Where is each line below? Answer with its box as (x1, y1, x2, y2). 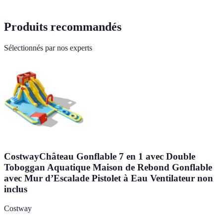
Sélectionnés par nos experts (4, 44, 92, 53)
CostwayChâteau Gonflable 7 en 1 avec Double (4, 151, 195, 162)
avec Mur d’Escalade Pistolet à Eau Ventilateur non (4, 172, 213, 183)
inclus (4, 183, 27, 194)
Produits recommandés (4, 20, 121, 34)
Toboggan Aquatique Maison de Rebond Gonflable (4, 162, 212, 172)
